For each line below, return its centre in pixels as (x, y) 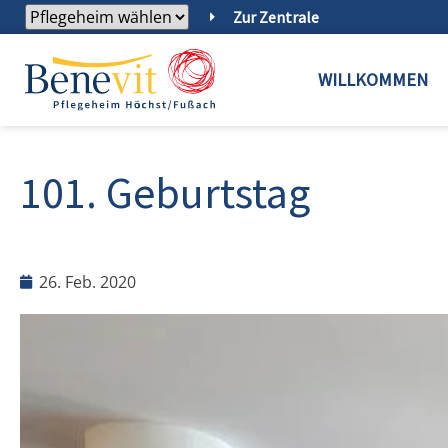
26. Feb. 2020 (87, 282)
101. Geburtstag (165, 193)
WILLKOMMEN (373, 80)
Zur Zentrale (275, 17)
